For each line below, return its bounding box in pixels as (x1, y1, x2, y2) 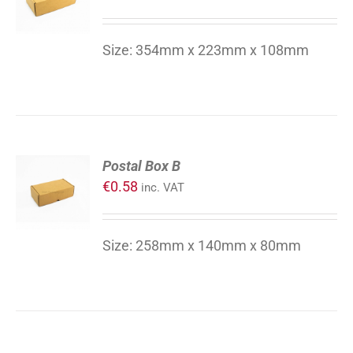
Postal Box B (102, 158, 181, 174)
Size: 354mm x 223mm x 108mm (102, 42, 310, 58)
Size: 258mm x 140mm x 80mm (102, 237, 302, 254)
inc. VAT (141, 180, 185, 195)
